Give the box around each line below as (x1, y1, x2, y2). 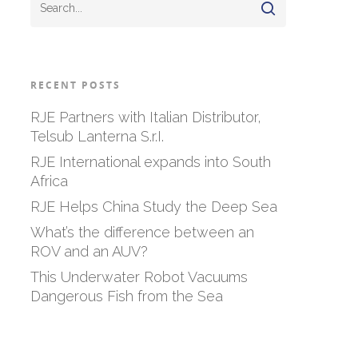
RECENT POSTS (30, 78, 121, 92)
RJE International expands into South (30, 153, 271, 170)
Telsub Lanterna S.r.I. (30, 127, 164, 145)
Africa (30, 172, 68, 189)
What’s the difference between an (30, 223, 254, 241)
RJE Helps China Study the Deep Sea (30, 197, 277, 215)
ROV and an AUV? (30, 242, 148, 260)
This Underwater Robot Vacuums (30, 268, 248, 285)
